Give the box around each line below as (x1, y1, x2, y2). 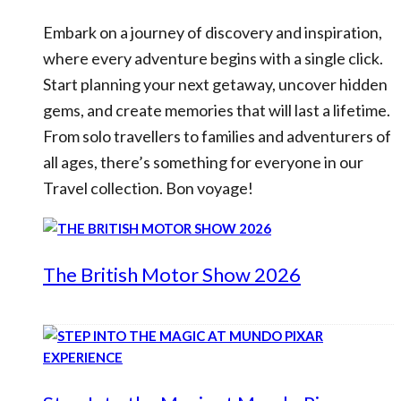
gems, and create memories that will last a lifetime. (43, 100, 390, 120)
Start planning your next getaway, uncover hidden (43, 74, 388, 94)
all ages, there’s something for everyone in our (43, 152, 363, 172)
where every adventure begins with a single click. (43, 48, 383, 68)
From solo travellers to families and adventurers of (43, 126, 391, 146)
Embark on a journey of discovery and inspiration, (43, 22, 382, 42)
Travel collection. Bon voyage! (43, 178, 253, 198)
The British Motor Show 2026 (43, 262, 301, 286)
